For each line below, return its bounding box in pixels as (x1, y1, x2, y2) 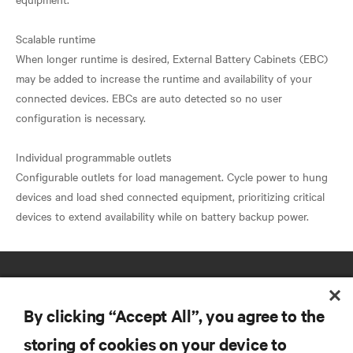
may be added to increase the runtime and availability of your (16, 70, 312, 86)
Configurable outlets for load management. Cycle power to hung (16, 169, 328, 184)
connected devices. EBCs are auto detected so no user (16, 90, 282, 106)
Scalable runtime (16, 31, 95, 46)
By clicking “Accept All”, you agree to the (24, 304, 325, 326)
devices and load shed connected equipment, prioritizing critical (16, 188, 325, 204)
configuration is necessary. (16, 110, 146, 125)
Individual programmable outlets (16, 149, 172, 165)
